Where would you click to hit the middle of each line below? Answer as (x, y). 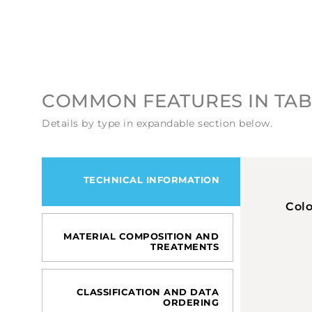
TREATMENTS (185, 246)
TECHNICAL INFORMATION (151, 179)
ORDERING (191, 302)
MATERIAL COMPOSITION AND (141, 236)
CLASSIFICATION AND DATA (147, 291)
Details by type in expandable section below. (157, 123)
